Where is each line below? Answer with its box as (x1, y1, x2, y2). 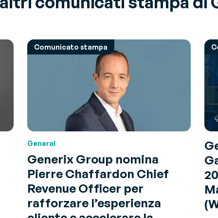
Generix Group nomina (27, 151, 159, 166)
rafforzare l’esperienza (27, 195, 161, 210)
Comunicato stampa (34, 43, 108, 52)
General (27, 139, 55, 147)
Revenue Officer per (27, 180, 144, 196)
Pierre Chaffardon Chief (27, 165, 169, 181)
